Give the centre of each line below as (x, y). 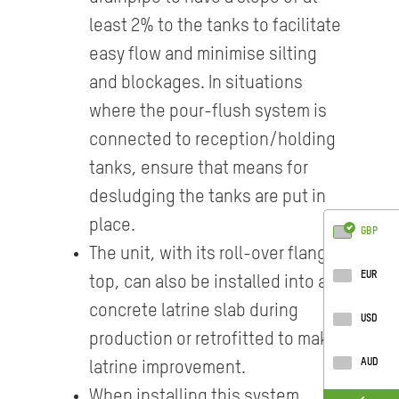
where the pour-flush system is (208, 113)
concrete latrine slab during (193, 312)
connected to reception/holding (212, 141)
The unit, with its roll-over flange (212, 255)
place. (112, 227)
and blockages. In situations (195, 84)
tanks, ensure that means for (198, 170)
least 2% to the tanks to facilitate (215, 27)
